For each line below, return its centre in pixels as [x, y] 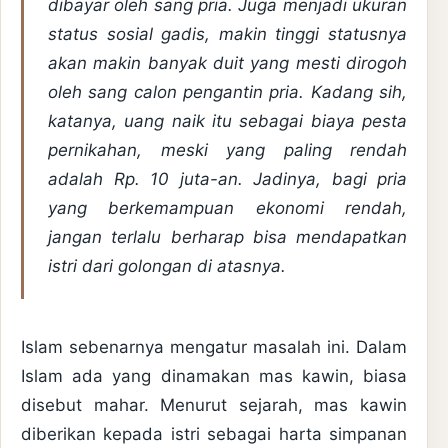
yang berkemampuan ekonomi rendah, [227, 208]
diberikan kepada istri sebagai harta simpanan [214, 434]
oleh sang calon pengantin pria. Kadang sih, [227, 92]
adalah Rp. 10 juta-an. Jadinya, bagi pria [227, 179]
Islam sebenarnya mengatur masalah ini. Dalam [214, 347]
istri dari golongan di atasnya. [167, 266]
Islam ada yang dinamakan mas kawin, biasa [214, 376]
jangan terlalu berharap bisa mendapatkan [227, 237]
